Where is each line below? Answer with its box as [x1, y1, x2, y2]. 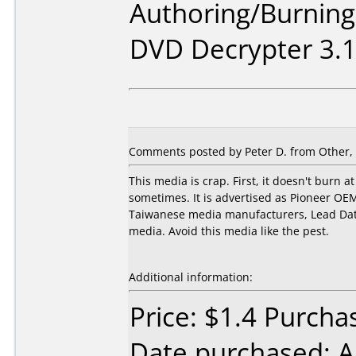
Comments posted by [129, 144, 245, 159]
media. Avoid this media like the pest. [129, 223, 329, 238]
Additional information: [129, 269, 253, 284]
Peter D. [245, 144, 287, 159]
